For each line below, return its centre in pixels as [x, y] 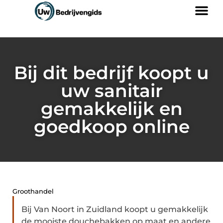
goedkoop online [111, 126]
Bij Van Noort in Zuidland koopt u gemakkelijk [115, 209]
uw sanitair [111, 91]
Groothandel [33, 191]
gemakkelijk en [111, 109]
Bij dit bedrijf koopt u [111, 73]
